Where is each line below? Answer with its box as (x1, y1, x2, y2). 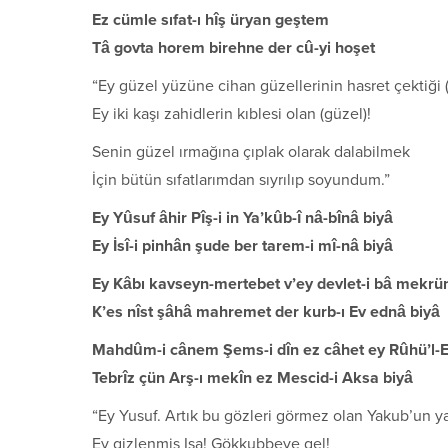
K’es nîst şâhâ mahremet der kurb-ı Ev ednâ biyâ (92, 301, 440, 322)
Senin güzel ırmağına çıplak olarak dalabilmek (92, 141, 410, 162)
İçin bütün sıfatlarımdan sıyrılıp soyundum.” (92, 169, 390, 190)
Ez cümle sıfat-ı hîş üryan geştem (92, 9, 329, 30)
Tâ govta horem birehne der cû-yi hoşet (92, 37, 375, 58)
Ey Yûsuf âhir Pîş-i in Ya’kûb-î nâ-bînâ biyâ (92, 207, 393, 228)
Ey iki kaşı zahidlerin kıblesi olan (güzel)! (92, 103, 371, 124)
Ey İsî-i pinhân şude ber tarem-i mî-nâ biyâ (92, 235, 393, 256)
